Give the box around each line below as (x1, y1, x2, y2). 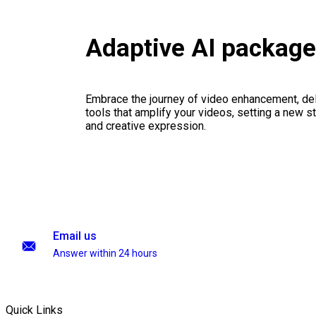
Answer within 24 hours (53, 248, 157, 259)
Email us (53, 229, 97, 243)
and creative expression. (85, 119, 206, 133)
